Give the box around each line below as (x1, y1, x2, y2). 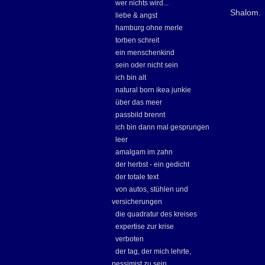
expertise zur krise (115, 222, 174, 231)
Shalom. (230, 8, 261, 17)
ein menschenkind (115, 49, 174, 57)
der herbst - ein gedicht (115, 160, 189, 169)
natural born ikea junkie (115, 86, 191, 94)
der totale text (115, 173, 159, 181)
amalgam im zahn (115, 148, 173, 156)
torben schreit (115, 36, 159, 44)
